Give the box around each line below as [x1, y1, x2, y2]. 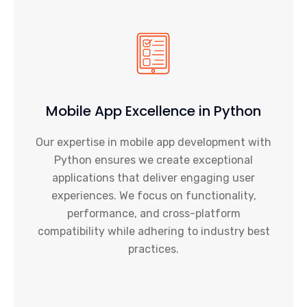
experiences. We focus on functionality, [51, 189, 256, 202]
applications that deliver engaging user [52, 171, 255, 184]
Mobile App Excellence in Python [46, 101, 261, 121]
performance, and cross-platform [66, 207, 241, 220]
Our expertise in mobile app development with [36, 136, 271, 149]
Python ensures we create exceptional [54, 153, 253, 167]
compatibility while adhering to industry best [37, 225, 270, 238]
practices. [128, 243, 179, 256]
